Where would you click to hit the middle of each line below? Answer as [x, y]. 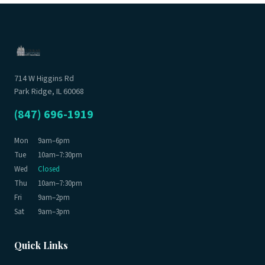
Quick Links [41, 245]
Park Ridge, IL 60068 [49, 92]
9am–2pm [54, 198]
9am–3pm [54, 212]
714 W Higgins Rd [44, 79]
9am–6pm [54, 141]
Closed [49, 169]
